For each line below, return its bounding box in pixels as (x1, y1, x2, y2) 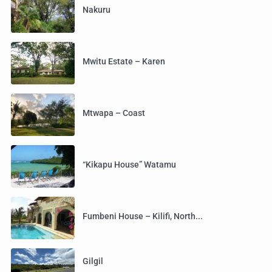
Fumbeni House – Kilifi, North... (83, 211, 203, 221)
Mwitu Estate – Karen (83, 56, 165, 66)
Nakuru (83, 4, 110, 15)
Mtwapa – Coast (83, 107, 145, 118)
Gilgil (83, 256, 103, 266)
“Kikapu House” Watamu (83, 159, 176, 169)
